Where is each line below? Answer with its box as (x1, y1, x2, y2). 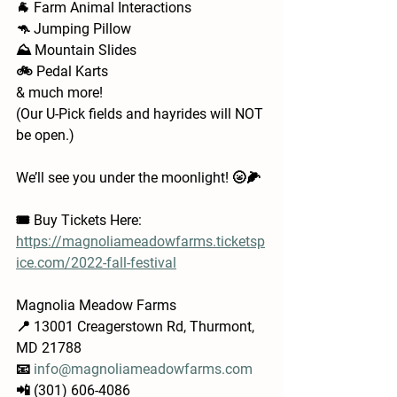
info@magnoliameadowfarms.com (34, 361, 253, 378)
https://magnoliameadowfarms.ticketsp (16, 233, 265, 251)
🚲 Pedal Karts (16, 63, 108, 81)
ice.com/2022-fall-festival (16, 254, 176, 272)
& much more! (16, 84, 103, 102)
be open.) (16, 127, 74, 144)
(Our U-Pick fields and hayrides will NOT (16, 105, 267, 123)
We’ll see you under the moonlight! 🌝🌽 (16, 169, 261, 187)
